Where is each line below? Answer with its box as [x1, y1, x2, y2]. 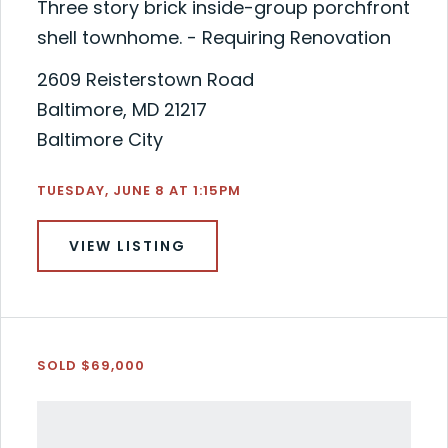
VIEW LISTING [68, 236, 186, 256]
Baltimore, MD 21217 [36, 97, 207, 122]
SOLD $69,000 [36, 356, 145, 375]
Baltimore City [36, 127, 163, 152]
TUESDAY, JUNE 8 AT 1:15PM [36, 181, 241, 200]
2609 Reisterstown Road [36, 67, 254, 92]
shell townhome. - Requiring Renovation [36, 25, 391, 50]
